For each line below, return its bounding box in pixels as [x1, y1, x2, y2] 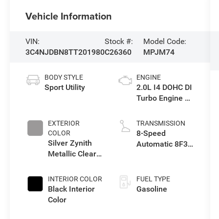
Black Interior [48, 184, 95, 194]
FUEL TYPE [136, 175, 170, 183]
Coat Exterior [48, 160, 94, 170]
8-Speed [136, 129, 166, 138]
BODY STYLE [44, 73, 84, 82]
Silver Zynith [48, 138, 92, 148]
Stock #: [105, 37, 133, 46]
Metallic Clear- [48, 149, 99, 159]
